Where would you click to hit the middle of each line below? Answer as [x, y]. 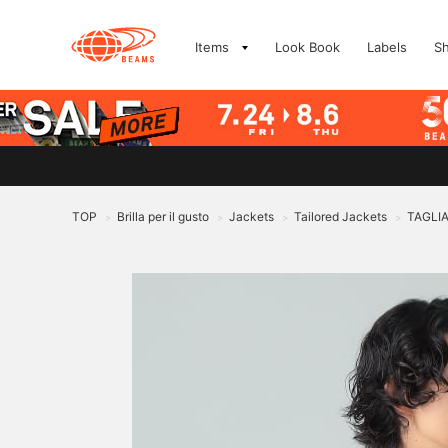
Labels [387, 47]
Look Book [307, 47]
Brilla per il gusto [163, 216]
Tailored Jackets [340, 216]
